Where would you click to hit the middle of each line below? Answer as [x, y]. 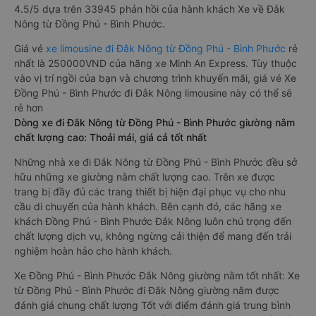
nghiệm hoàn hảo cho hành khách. [93, 251]
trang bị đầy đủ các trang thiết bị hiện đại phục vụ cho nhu [150, 192]
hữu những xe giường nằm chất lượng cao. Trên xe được [145, 177]
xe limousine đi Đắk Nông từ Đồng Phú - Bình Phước [166, 48]
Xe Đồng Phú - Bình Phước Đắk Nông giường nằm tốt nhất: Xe [157, 275]
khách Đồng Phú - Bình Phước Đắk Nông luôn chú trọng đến [153, 221]
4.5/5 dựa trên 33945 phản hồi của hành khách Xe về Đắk [150, 9]
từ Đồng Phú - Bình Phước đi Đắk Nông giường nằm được [147, 290]
